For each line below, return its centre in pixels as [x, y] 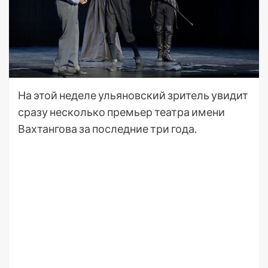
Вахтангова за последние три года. [107, 129]
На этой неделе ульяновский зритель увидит [133, 95]
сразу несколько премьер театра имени [121, 112]
